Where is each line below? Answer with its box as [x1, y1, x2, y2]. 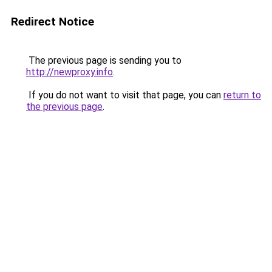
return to [223, 89, 261, 101]
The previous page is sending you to [26, 55, 182, 66]
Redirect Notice [11, 15, 94, 29]
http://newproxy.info [26, 66, 113, 78]
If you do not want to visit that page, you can [26, 89, 223, 101]
